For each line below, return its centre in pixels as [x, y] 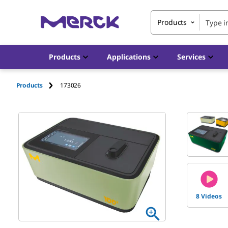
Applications [129, 57]
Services [191, 57]
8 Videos [209, 196]
